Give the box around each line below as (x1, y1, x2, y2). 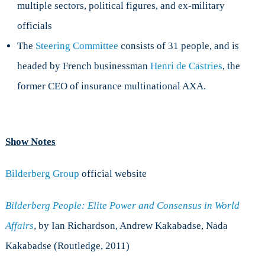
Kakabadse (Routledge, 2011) (5, 240, 130, 252)
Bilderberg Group (5, 168, 79, 180)
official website (79, 168, 147, 180)
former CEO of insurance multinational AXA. (17, 80, 206, 92)
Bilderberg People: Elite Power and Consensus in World (5, 200, 240, 212)
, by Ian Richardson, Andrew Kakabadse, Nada (33, 220, 228, 232)
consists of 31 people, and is (118, 40, 239, 52)
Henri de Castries (150, 60, 222, 72)
